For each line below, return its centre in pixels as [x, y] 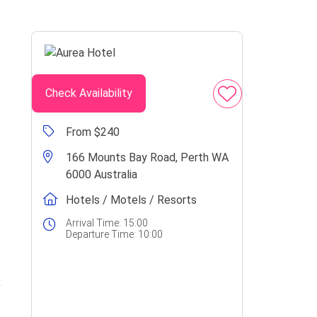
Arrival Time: [93, 223]
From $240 [92, 132]
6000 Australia [101, 174]
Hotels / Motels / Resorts [131, 200]
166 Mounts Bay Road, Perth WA [147, 157]
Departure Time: [100, 234]
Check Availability [88, 93]
